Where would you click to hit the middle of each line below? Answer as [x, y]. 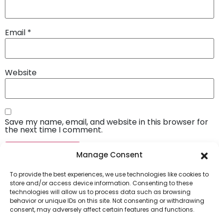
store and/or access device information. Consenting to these [101, 183]
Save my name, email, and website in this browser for [107, 122]
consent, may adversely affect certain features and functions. [102, 209]
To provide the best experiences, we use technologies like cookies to [109, 174]
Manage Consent [109, 155]
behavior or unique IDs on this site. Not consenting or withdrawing [107, 201]
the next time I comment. [54, 130]
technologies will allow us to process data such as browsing [100, 192]
